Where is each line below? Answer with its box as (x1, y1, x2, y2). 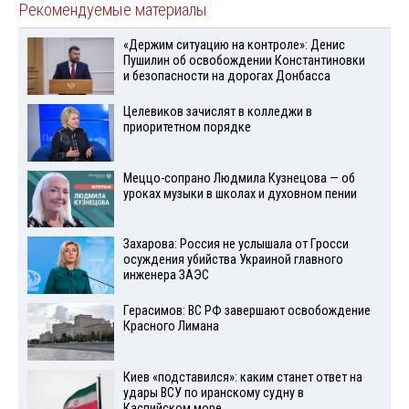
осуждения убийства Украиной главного (122, 252, 343, 268)
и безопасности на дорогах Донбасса (122, 68, 330, 84)
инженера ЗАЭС (122, 267, 209, 284)
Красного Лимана (122, 319, 219, 335)
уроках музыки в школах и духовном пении (122, 185, 357, 202)
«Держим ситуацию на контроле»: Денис (122, 37, 345, 53)
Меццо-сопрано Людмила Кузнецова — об (122, 170, 355, 186)
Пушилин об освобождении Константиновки (122, 52, 365, 68)
